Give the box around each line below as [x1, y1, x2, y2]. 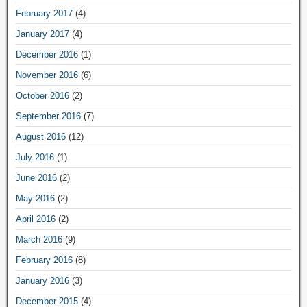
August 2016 [16, 132, 66, 142]
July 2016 [16, 152, 54, 162]
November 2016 [16, 70, 78, 80]
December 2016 [16, 49, 78, 60]
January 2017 [16, 29, 69, 39]
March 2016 [16, 234, 62, 245]
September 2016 [16, 111, 81, 121]
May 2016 [16, 193, 55, 204]
